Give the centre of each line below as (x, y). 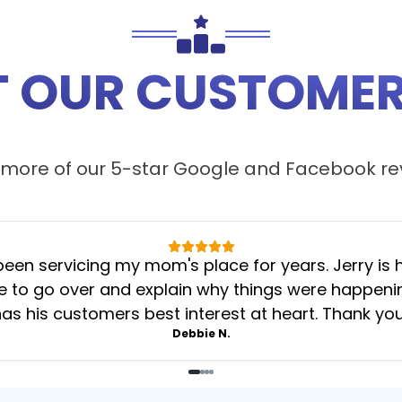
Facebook (331, 169)
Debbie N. (201, 333)
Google (206, 169)
